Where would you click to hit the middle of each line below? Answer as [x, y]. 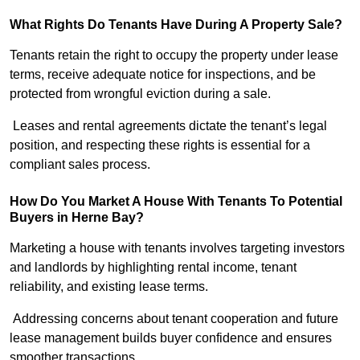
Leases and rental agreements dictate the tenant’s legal [168, 126]
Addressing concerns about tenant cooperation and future [174, 319]
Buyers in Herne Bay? [77, 218]
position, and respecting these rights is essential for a [160, 145]
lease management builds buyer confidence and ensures [171, 338]
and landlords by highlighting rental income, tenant [153, 268]
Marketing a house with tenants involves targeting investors [177, 248]
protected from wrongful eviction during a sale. [140, 94]
